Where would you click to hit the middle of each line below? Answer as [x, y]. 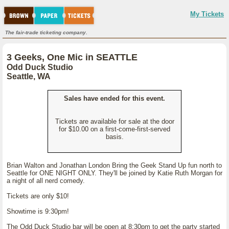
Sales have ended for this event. [114, 98]
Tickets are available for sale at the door [114, 121]
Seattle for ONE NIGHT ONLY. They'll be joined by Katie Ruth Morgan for [114, 173]
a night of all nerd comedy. [46, 181]
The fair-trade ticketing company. [46, 32]
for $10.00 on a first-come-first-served [114, 129]
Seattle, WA [29, 76]
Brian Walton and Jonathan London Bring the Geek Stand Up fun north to [114, 165]
